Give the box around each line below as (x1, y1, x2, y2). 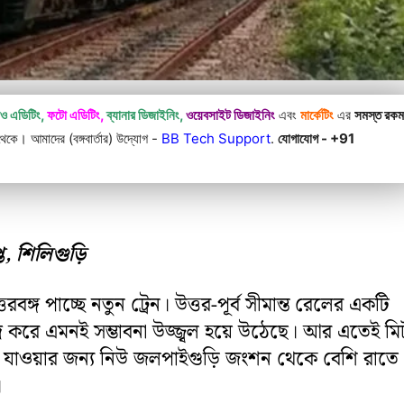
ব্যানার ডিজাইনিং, (106, 106, 184, 124)
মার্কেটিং (300, 106, 335, 124)
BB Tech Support (161, 129, 271, 147)
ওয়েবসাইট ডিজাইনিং (186, 106, 276, 124)
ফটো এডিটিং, (47, 106, 105, 124)
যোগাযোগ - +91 (278, 129, 355, 147)
